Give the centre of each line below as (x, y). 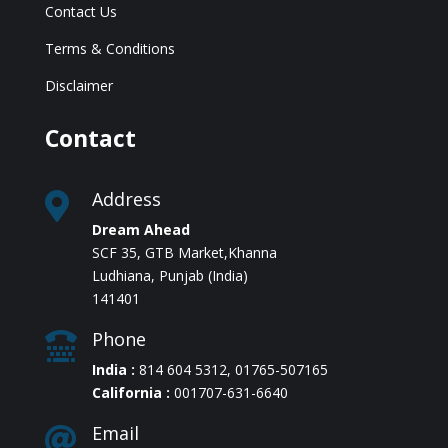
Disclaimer (78, 85)
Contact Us (80, 11)
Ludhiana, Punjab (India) (169, 275)
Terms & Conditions (109, 48)
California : (132, 392)
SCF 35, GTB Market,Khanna (184, 252)
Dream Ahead (140, 229)
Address (126, 199)
